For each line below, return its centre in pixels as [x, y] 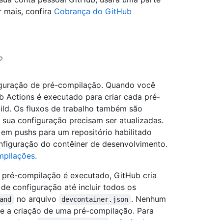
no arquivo [36, 199]
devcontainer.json [95, 199]
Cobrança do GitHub [93, 11]
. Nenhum [150, 199]
